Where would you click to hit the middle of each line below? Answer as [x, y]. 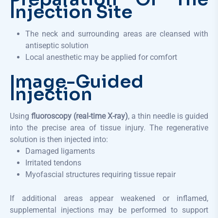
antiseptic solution [57, 45]
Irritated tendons [53, 163]
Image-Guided [77, 81]
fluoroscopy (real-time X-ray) [80, 116]
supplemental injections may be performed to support [109, 210]
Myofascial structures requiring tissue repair [100, 174]
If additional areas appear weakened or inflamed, [109, 198]
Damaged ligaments [60, 151]
